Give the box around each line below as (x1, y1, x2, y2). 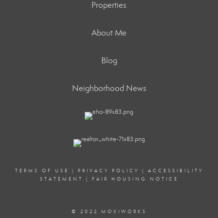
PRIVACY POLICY (77, 167, 139, 174)
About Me (91, 27, 127, 38)
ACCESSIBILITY (147, 167, 203, 174)
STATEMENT (39, 176, 83, 182)
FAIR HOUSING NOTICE (91, 176, 179, 182)
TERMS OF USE (15, 167, 69, 174)
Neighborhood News (72, 83, 146, 93)
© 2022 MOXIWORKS (71, 208, 147, 215)
